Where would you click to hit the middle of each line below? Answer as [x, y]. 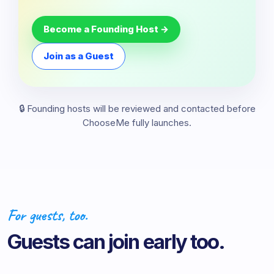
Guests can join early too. [116, 242]
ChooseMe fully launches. [137, 123]
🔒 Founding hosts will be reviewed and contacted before [137, 109]
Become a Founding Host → [106, 29]
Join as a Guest [79, 56]
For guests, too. [47, 215]
